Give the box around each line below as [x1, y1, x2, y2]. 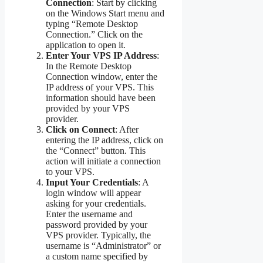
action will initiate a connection [46, 156, 161, 166]
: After [115, 124, 139, 134]
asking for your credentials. [46, 198, 146, 208]
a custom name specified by [46, 251, 148, 261]
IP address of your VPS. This [46, 82, 154, 92]
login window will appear [46, 187, 141, 198]
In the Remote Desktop [46, 60, 131, 71]
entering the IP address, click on [46, 134, 163, 145]
